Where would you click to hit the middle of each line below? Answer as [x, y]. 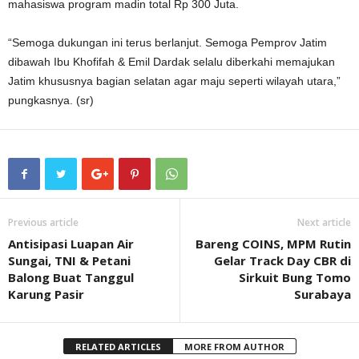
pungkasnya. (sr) [51, 100]
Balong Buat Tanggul [71, 277]
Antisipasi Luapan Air [71, 244]
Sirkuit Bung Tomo [295, 277]
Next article [324, 222]
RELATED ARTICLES [118, 347]
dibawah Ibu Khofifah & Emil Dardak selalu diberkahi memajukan [171, 62]
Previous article [43, 222]
